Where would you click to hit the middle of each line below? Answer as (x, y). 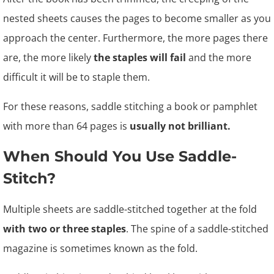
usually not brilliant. (180, 126)
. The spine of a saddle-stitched (197, 229)
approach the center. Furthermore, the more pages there (135, 38)
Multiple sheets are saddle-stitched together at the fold (130, 209)
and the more (220, 57)
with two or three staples (65, 229)
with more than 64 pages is (66, 126)
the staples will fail (141, 57)
